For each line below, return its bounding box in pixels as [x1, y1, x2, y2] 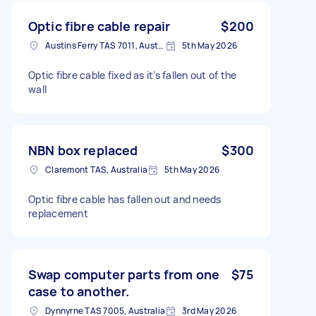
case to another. [28, 282, 130, 300]
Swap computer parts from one [28, 265, 220, 283]
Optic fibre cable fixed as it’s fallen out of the [28, 68, 237, 82]
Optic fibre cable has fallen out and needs [28, 192, 221, 206]
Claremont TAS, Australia [45, 163, 147, 176]
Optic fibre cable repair [28, 17, 171, 35]
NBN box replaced [28, 141, 138, 159]
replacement [28, 206, 88, 220]
